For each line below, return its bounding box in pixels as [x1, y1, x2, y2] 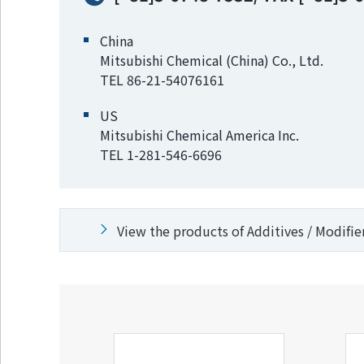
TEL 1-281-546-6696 [99, 145, 222, 164]
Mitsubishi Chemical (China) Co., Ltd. [99, 50, 323, 70]
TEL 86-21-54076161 [99, 70, 224, 89]
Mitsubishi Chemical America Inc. [99, 125, 299, 145]
